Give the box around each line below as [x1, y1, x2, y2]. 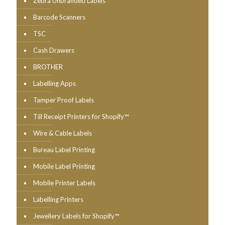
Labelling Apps [33, 79, 76, 87]
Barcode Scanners [33, 13, 85, 21]
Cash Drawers [33, 46, 74, 54]
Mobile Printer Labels [33, 178, 95, 187]
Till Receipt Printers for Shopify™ [33, 112, 129, 121]
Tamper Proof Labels [33, 95, 94, 104]
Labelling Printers [33, 195, 83, 203]
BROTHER [33, 62, 63, 71]
